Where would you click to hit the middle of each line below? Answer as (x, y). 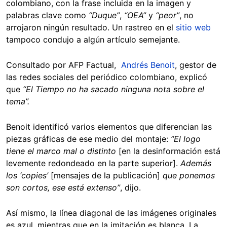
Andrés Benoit (148, 65)
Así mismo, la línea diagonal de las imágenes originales (111, 213)
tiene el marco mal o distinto (61, 151)
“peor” (166, 15)
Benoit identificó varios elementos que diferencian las (109, 127)
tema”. (18, 102)
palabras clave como (47, 15)
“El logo (186, 139)
